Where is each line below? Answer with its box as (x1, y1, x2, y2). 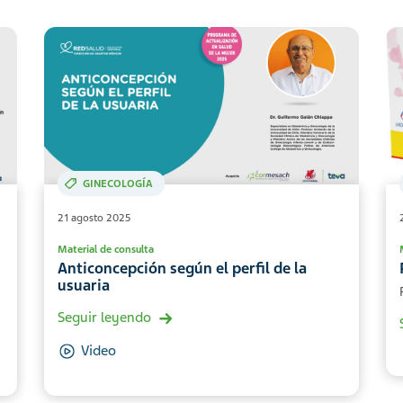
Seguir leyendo (58, 309, 151, 327)
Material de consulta (58, 243, 154, 256)
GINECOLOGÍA (83, 177, 153, 191)
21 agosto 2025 (58, 211, 130, 225)
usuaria (58, 276, 110, 296)
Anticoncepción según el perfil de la (58, 259, 307, 279)
